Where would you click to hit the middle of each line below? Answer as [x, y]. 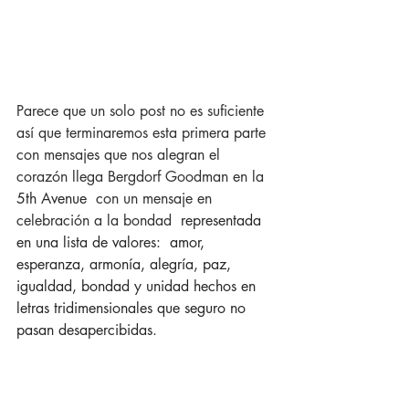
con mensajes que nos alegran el [121, 155]
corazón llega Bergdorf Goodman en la [142, 177]
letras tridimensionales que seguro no [133, 309]
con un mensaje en [154, 199]
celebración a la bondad [99, 221]
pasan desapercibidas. [89, 330]
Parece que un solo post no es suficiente [142, 111]
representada [223, 221]
